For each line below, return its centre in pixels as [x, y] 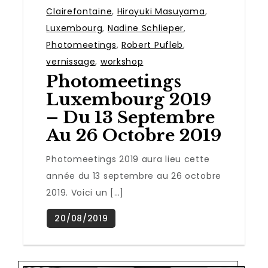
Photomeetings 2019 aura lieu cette [128, 159]
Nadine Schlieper [146, 28]
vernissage [71, 61]
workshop [122, 61]
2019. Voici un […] [85, 192]
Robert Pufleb [152, 45]
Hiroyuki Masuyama [161, 11]
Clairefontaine [79, 11]
